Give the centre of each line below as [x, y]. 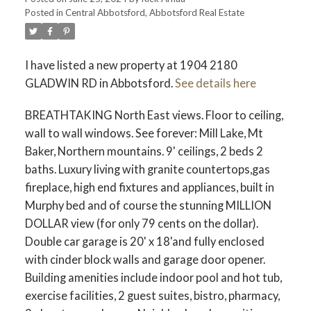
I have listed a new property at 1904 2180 [131, 65]
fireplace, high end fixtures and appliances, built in [149, 187]
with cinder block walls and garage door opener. [145, 260]
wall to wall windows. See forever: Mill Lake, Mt [144, 133]
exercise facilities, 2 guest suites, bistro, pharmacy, [152, 296]
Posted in [44, 13]
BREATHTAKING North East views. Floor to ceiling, [154, 115]
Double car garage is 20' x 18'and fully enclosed [144, 242]
